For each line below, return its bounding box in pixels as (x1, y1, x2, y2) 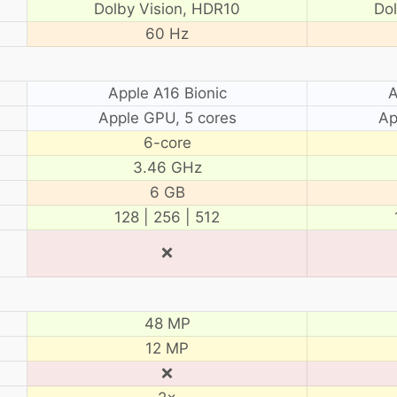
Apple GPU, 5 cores (97, 108, 237, 127)
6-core (143, 133, 191, 152)
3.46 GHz (132, 158, 202, 176)
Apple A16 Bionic (107, 83, 227, 102)
